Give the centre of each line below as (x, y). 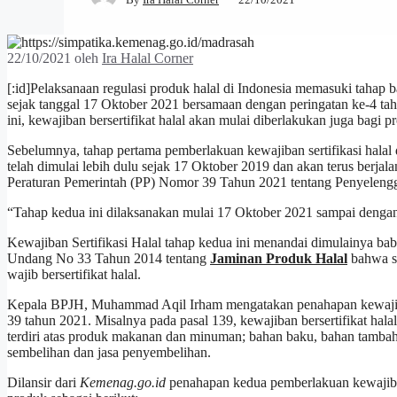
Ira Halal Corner (148, 58)
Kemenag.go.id (123, 382)
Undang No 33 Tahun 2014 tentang (109, 258)
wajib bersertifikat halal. (74, 274)
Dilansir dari (43, 382)
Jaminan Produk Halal (279, 258)
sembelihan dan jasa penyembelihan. (109, 352)
